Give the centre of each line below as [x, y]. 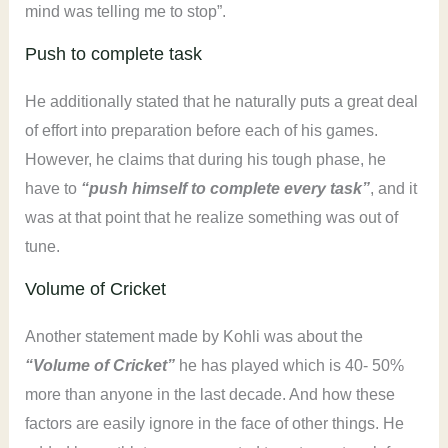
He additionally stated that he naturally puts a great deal [221, 102]
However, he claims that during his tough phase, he [205, 160]
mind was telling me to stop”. [127, 12]
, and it [393, 189]
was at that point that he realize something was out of [211, 218]
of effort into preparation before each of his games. [201, 131]
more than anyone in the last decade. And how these [209, 395]
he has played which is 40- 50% [289, 366]
